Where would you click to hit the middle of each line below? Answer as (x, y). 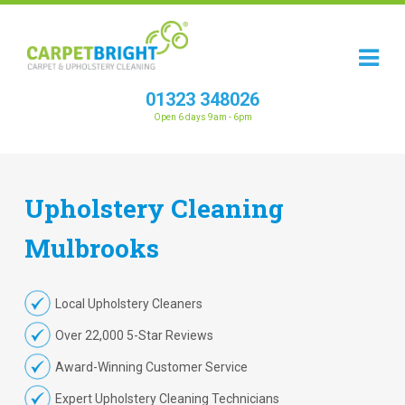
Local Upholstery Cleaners (128, 304)
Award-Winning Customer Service (151, 367)
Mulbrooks (92, 248)
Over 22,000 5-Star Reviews (134, 335)
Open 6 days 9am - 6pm (202, 117)
